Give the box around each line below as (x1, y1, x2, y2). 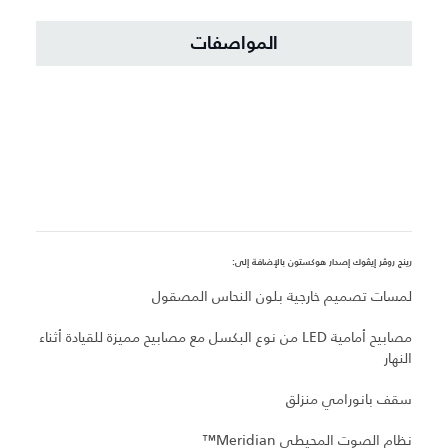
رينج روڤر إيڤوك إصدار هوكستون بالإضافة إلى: (232, 258, 412, 268)
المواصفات (190, 34, 278, 53)
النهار (384, 347, 412, 370)
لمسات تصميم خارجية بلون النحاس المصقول (152, 285, 412, 308)
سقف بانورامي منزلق (286, 388, 412, 411)
